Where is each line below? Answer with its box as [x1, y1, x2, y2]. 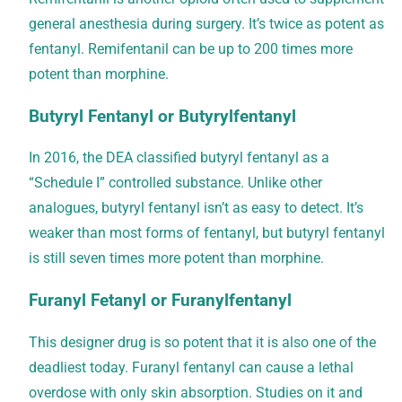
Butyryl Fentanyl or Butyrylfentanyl [29, 106, 296, 127]
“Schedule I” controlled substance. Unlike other [29, 174, 322, 192]
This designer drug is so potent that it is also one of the [29, 333, 376, 351]
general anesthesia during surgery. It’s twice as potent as [29, 14, 384, 32]
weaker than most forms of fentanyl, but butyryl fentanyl [29, 224, 385, 242]
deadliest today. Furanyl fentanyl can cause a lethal [29, 358, 354, 376]
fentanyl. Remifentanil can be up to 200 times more [29, 39, 353, 57]
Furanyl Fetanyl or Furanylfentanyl [29, 291, 292, 311]
